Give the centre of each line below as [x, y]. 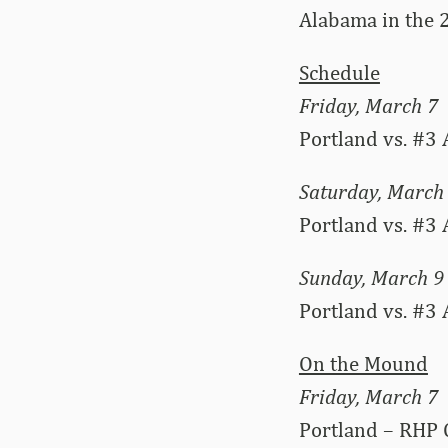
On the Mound [363, 363]
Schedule [339, 72]
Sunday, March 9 [371, 277]
